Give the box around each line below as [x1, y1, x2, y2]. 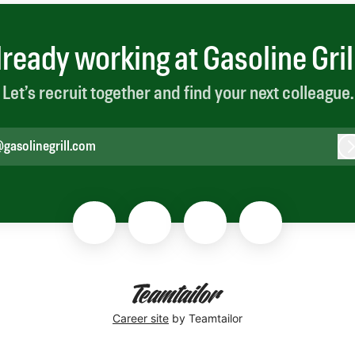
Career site [113, 311, 169, 325]
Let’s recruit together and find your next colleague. [2, 86, 353, 104]
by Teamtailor [169, 311, 242, 325]
